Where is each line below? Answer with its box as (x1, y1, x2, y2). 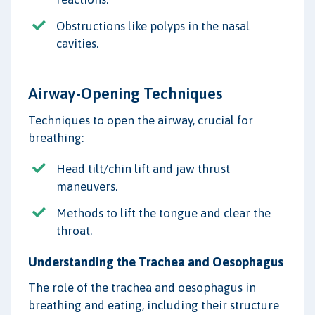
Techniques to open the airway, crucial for (28, 112, 253, 127)
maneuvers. (56, 179, 117, 193)
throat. (56, 224, 92, 238)
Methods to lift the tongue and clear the (56, 206, 271, 221)
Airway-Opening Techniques (28, 84, 222, 103)
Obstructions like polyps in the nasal (56, 18, 250, 33)
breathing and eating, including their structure (28, 298, 279, 313)
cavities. (56, 36, 98, 51)
